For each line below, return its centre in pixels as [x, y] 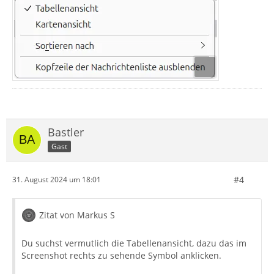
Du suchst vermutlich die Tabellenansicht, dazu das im [134, 243]
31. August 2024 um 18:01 [57, 180]
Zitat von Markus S [77, 215]
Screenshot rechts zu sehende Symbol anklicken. [121, 255]
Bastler [66, 132]
